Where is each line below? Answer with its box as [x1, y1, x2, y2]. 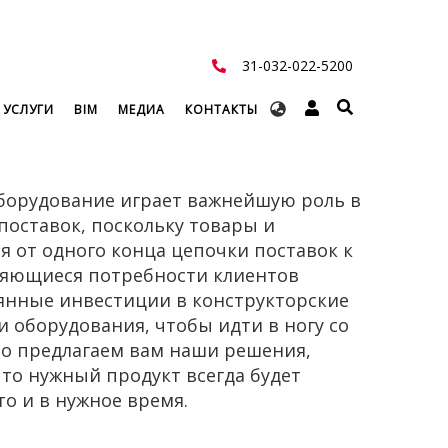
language [87, 136, 146, 155]
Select [87, 96, 126, 115]
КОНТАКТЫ [185, 101, 258, 118]
